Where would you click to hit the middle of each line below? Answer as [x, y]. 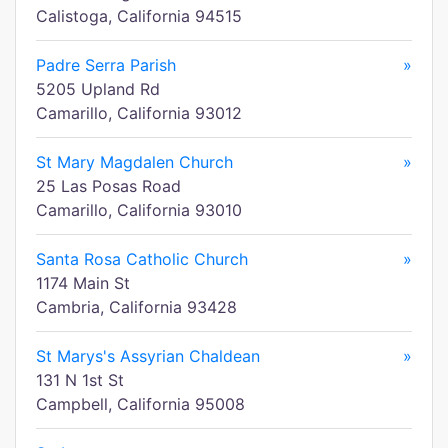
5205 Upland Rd [98, 89]
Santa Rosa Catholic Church [142, 259]
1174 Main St [83, 283]
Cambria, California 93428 [136, 307]
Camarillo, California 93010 [139, 210]
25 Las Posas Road [108, 186]
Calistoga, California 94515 [139, 16]
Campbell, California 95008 [140, 404]
